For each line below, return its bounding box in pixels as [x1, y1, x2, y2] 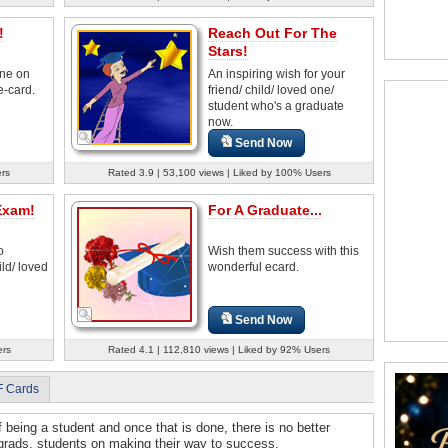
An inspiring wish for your [208, 66, 345, 81]
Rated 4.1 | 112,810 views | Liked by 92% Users [108, 343, 330, 355]
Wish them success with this [208, 243, 359, 258]
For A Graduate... [208, 201, 322, 218]
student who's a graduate [208, 98, 344, 113]
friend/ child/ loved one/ [208, 82, 334, 97]
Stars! [208, 42, 248, 59]
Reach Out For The [208, 24, 337, 41]
